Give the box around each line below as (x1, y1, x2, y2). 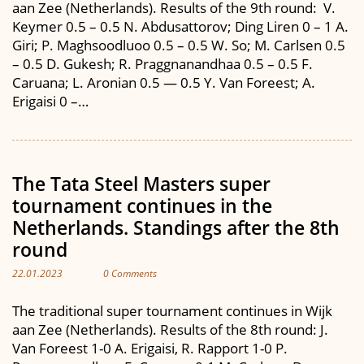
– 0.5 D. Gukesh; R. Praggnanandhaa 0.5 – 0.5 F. (12, 54, 313, 73)
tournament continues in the (12, 193, 272, 219)
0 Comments (103, 266, 157, 280)
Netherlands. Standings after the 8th (12, 214, 340, 240)
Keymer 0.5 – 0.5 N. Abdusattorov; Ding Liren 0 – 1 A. (12, 17, 349, 36)
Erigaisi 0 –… (12, 92, 89, 110)
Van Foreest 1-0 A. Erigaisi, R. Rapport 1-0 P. (12, 338, 288, 357)
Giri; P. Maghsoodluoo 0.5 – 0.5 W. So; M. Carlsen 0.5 (12, 36, 345, 54)
